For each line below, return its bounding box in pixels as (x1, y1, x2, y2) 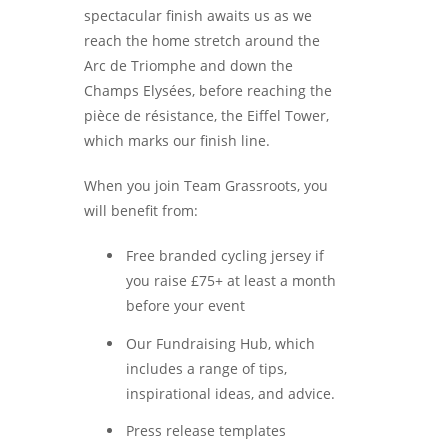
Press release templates (126, 421, 286, 441)
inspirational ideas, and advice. (126, 383, 335, 403)
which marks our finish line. (84, 130, 270, 150)
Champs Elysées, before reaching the (84, 80, 332, 100)
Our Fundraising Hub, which (126, 333, 315, 353)
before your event (126, 295, 245, 315)
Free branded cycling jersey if (126, 245, 324, 265)
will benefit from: (84, 200, 198, 220)
